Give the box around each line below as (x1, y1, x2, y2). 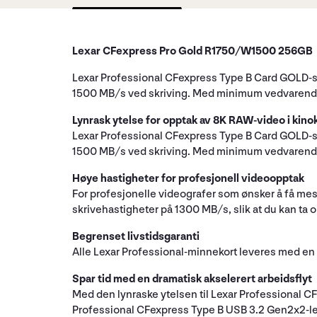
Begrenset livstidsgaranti (72, 229, 200, 243)
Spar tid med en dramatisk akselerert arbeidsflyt (72, 272, 312, 286)
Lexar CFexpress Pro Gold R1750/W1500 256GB (72, 44, 313, 58)
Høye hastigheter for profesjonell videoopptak (72, 171, 304, 185)
